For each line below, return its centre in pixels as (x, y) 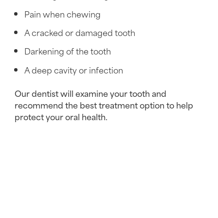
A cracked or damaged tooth (80, 32)
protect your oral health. (61, 117)
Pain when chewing (63, 13)
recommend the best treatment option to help (104, 105)
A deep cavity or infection (74, 69)
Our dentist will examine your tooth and (91, 93)
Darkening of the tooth (68, 51)
